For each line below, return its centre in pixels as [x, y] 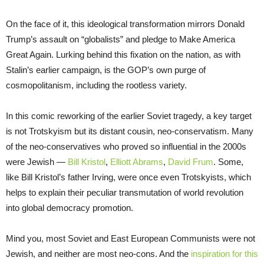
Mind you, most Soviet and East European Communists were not [131, 238]
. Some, [228, 161]
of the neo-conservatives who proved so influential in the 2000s [126, 146]
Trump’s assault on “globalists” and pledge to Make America [121, 39]
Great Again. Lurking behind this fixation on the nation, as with [123, 54]
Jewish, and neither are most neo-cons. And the [98, 253]
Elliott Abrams [137, 161]
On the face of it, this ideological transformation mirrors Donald [125, 24]
